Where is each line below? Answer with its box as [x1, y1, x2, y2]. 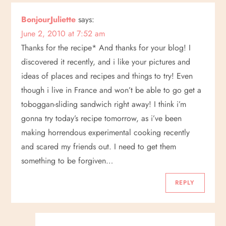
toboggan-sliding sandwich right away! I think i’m [21, 98, 187, 110]
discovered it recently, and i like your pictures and [21, 55, 191, 68]
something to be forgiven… [21, 154, 114, 166]
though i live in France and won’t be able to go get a [21, 84, 202, 96]
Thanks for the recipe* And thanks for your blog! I [21, 41, 191, 53]
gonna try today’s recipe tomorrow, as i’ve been [21, 112, 182, 124]
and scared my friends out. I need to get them [21, 140, 177, 152]
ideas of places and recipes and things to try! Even [21, 70, 193, 82]
